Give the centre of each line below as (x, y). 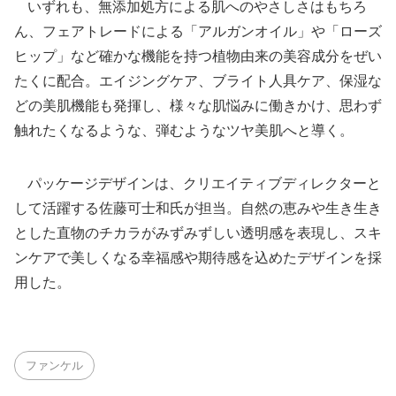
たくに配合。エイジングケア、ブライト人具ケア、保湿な (198, 80)
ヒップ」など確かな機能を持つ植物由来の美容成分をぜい (198, 56)
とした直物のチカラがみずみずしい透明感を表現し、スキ (198, 232)
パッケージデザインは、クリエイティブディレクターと (198, 183)
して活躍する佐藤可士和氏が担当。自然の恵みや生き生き (198, 208)
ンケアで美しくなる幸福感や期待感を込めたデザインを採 (198, 257)
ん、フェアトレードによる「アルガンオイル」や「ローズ (198, 31)
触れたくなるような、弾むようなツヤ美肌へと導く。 (184, 130)
